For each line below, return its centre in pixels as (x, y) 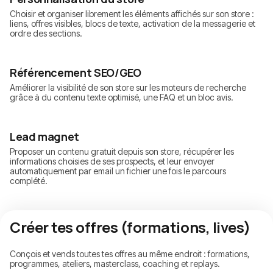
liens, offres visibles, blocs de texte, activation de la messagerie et (133, 24)
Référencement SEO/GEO (76, 73)
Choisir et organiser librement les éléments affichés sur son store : (132, 14)
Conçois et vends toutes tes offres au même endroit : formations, (130, 254)
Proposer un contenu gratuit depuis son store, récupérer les (122, 152)
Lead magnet (45, 137)
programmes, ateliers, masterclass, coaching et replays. (115, 264)
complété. (29, 181)
